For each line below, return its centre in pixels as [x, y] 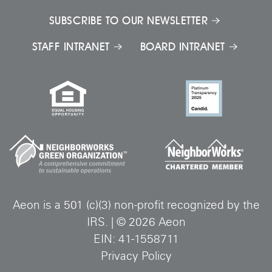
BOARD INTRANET [182, 46]
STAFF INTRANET [71, 46]
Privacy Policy [136, 257]
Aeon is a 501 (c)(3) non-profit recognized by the [136, 206]
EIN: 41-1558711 [136, 240]
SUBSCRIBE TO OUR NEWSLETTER [128, 20]
